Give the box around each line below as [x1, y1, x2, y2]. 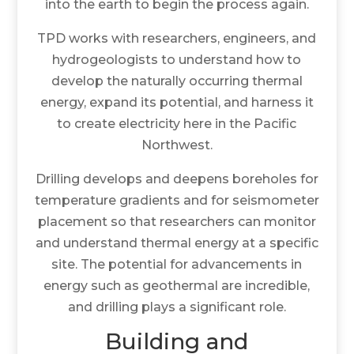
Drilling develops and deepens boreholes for [35, 171, 318, 186]
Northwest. [141, 137, 213, 153]
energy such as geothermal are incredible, [43, 277, 311, 293]
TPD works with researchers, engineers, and [37, 30, 317, 46]
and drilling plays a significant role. [67, 299, 286, 314]
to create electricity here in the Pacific [57, 115, 297, 131]
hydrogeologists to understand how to [52, 51, 302, 67]
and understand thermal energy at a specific [35, 235, 318, 250]
